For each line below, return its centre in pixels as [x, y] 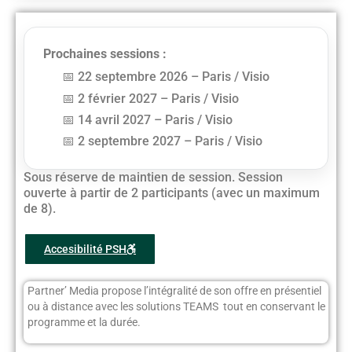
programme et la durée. [84, 323]
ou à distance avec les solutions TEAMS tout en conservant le [176, 307]
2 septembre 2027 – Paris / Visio [170, 141]
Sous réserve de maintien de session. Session [153, 178]
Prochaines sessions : [105, 54]
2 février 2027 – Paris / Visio [159, 98]
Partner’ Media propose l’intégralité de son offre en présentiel [174, 291]
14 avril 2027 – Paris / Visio [156, 119]
